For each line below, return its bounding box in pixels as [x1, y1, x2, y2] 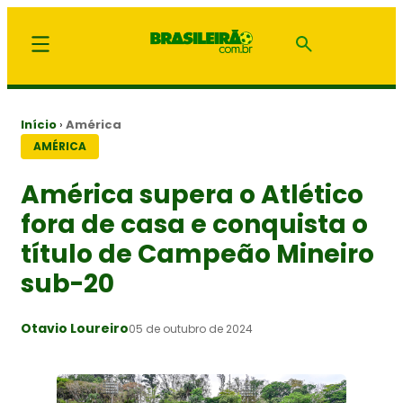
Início [21, 116, 57, 133]
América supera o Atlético [21, 177, 363, 213]
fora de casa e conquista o [21, 207, 368, 243]
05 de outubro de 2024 [129, 320, 253, 336]
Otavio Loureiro [21, 319, 129, 338]
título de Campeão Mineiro [21, 237, 374, 273]
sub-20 [21, 266, 114, 302]
